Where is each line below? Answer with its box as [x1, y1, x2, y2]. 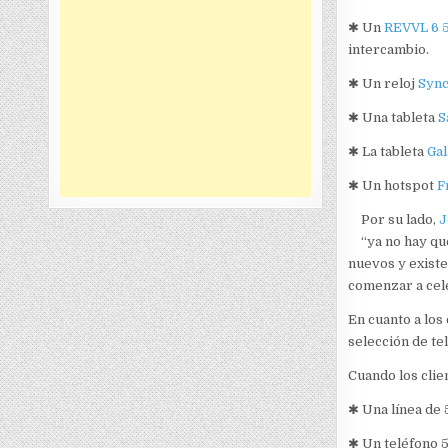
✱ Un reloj [347, 75, 418, 91]
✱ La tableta [347, 143, 427, 159]
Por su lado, [360, 211, 439, 227]
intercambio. [347, 41, 429, 57]
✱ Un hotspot [347, 177, 434, 193]
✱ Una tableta [347, 109, 438, 125]
